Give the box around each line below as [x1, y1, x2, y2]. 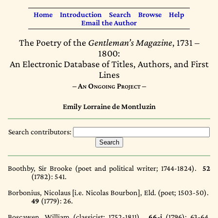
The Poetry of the [18, 37, 88, 48]
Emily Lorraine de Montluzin [62, 102, 156, 110]
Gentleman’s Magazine [88, 37, 172, 48]
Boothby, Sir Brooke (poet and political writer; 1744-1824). [8, 164, 202, 172]
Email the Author [81, 18, 137, 27]
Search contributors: [8, 127, 72, 136]
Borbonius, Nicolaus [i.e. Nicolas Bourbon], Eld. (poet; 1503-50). [8, 188, 210, 197]
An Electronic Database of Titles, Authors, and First [9, 58, 209, 69]
